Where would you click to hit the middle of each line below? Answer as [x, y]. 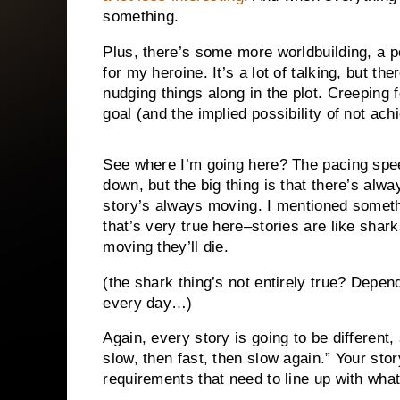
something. [141, 17]
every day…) [148, 303]
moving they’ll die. [166, 246]
